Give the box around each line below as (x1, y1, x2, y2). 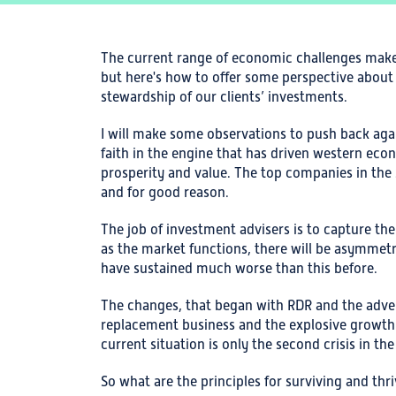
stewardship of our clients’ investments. (101, 89, 347, 105)
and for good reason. (101, 185, 229, 201)
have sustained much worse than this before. (101, 261, 377, 277)
